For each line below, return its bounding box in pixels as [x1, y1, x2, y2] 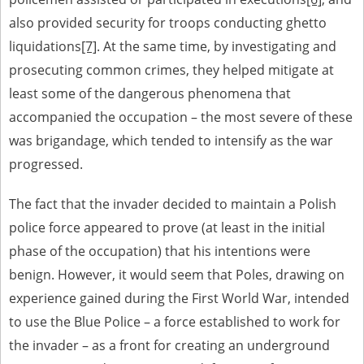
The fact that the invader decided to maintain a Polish [9, 195, 336, 213]
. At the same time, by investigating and [97, 37, 336, 55]
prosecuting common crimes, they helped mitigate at [9, 61, 334, 79]
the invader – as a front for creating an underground [9, 336, 330, 354]
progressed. [9, 155, 83, 173]
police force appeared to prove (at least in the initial [9, 219, 325, 236]
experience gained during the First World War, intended [9, 289, 349, 307]
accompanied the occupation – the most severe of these [9, 108, 353, 126]
